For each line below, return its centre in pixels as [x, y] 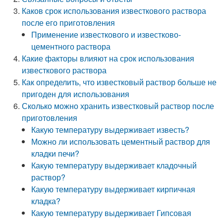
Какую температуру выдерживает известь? [111, 130]
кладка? [46, 201]
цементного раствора [71, 46]
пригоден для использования [76, 94]
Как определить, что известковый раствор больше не [119, 82]
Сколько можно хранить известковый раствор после [118, 106]
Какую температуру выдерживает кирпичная [113, 189]
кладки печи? [55, 153]
